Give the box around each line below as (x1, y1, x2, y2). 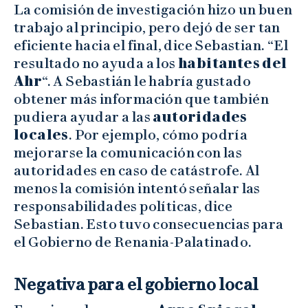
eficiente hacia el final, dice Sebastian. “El (14, 36, 288, 54)
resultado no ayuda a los (14, 54, 178, 71)
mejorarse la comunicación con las (14, 144, 243, 161)
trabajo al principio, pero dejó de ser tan (14, 19, 280, 36)
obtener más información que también (14, 90, 269, 107)
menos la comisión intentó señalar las (14, 179, 261, 197)
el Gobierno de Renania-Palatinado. (14, 233, 257, 250)
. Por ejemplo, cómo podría (68, 126, 248, 143)
